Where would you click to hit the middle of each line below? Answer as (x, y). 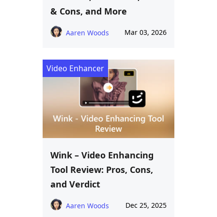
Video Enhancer (75, 69)
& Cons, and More (89, 11)
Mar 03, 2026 (146, 32)
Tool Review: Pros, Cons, (102, 169)
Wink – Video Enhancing (102, 155)
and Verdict (75, 184)
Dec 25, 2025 (146, 205)
